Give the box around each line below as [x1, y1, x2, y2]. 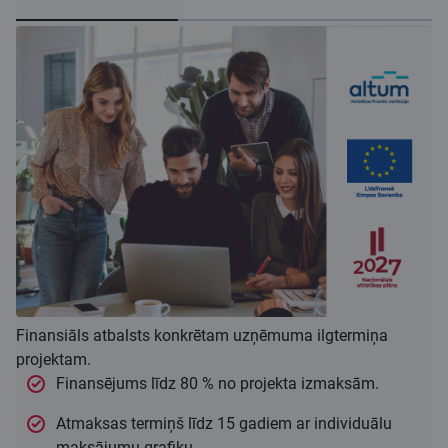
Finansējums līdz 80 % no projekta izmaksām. [56, 374, 379, 394]
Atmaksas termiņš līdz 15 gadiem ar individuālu [56, 414, 392, 434]
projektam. [16, 350, 91, 370]
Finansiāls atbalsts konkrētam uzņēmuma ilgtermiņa [16, 326, 388, 346]
